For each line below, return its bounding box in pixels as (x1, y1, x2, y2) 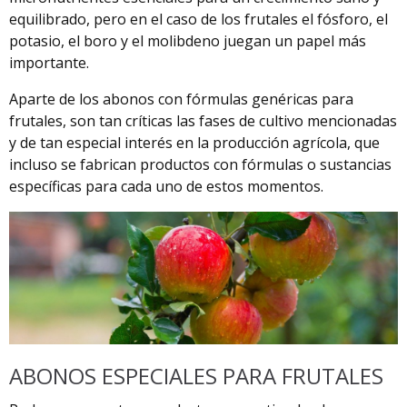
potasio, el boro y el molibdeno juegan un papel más (9, 30, 366, 51)
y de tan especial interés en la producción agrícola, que (9, 132, 380, 153)
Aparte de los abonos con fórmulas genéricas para (9, 88, 353, 109)
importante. (9, 52, 89, 73)
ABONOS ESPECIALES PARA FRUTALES (9, 361, 383, 392)
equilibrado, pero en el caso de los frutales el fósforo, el (9, 8, 388, 29)
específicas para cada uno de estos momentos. (9, 175, 323, 196)
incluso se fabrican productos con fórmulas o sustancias (9, 154, 392, 174)
